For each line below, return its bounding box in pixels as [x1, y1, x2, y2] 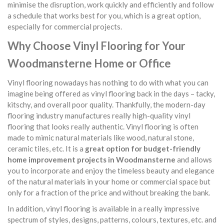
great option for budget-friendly [85, 144, 200, 153]
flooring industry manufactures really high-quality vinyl [7, 111, 190, 120]
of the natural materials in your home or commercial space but [7, 177, 210, 186]
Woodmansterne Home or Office [7, 56, 171, 70]
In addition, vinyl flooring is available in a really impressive [7, 204, 199, 213]
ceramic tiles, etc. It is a [7, 144, 85, 153]
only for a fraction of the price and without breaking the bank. [7, 188, 210, 197]
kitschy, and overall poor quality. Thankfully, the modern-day [7, 100, 205, 109]
